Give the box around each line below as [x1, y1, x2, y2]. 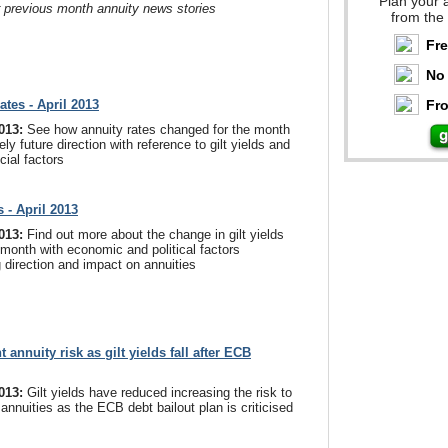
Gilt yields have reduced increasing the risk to [27, 385, 292, 400]
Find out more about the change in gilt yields [27, 227, 284, 242]
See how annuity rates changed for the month [27, 122, 290, 137]
